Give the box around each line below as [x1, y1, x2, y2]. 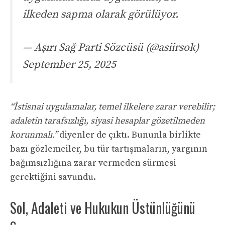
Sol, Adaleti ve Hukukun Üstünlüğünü [10, 197, 195, 218]
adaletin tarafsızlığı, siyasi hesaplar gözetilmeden [10, 115, 205, 127]
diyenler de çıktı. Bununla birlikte [57, 129, 201, 141]
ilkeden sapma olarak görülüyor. [23, 8, 178, 22]
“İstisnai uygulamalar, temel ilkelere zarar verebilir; [10, 100, 215, 113]
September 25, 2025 [23, 58, 116, 72]
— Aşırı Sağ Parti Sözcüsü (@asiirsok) [23, 41, 199, 55]
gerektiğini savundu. [10, 171, 96, 183]
